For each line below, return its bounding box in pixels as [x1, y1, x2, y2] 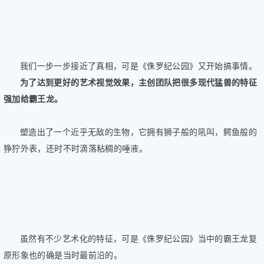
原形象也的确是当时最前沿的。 [4, 250, 123, 260]
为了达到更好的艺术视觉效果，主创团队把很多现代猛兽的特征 [20, 77, 258, 87]
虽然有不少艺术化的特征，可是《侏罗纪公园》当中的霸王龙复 [20, 233, 258, 243]
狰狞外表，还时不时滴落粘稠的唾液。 [4, 143, 148, 153]
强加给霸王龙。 [4, 94, 63, 104]
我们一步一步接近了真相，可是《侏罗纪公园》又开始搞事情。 [20, 61, 258, 71]
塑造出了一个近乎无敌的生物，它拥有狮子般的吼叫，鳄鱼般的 [20, 127, 258, 137]
